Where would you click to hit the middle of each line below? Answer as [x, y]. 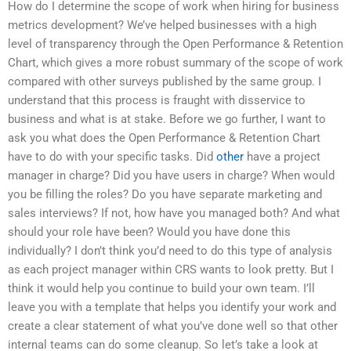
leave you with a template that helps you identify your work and [172, 307]
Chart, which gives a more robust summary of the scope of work [175, 62]
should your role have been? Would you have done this [149, 232]
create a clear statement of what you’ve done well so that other [173, 326]
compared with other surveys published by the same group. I [165, 81]
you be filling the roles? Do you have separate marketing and [165, 194]
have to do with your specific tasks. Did [112, 156]
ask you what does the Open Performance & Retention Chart [164, 138]
